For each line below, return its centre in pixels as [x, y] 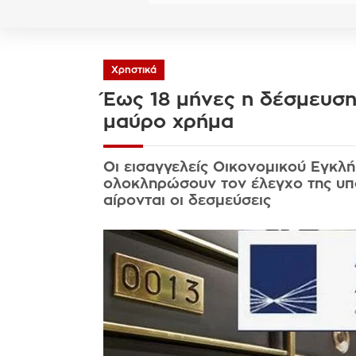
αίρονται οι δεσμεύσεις [187, 201]
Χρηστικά [133, 70]
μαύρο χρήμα [168, 122]
